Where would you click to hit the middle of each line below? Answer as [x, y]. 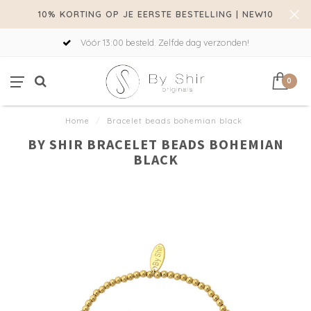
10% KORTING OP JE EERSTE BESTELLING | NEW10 [155, 14]
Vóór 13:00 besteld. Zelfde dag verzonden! [163, 42]
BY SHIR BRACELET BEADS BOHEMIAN [155, 144]
